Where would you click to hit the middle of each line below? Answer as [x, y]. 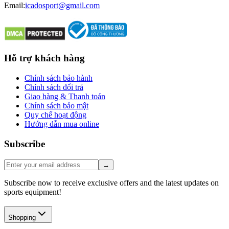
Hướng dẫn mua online [62, 124]
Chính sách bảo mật [56, 106]
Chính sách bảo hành [59, 78]
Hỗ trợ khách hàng [44, 58]
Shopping [22, 218]
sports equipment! [33, 192]
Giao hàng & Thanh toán [65, 97]
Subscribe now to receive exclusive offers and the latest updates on [111, 182]
